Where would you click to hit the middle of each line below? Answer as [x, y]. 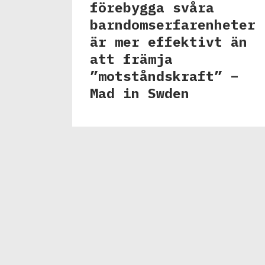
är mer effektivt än [169, 41]
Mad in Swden [140, 93]
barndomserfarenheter [173, 24]
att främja [131, 58]
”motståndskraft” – [164, 75]
